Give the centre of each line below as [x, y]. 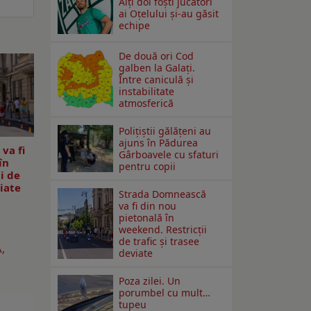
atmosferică [146, 103]
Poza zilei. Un [150, 281]
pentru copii [148, 167]
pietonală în [147, 218]
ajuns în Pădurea [159, 143]
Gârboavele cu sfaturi [169, 155]
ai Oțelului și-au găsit [169, 14]
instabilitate [147, 92]
